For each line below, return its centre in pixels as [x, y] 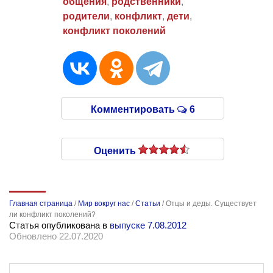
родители [86, 16]
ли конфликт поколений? [52, 214]
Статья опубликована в [59, 225]
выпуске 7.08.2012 [148, 225]
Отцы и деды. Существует [211, 203]
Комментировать [134, 109]
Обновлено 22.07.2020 [56, 236]
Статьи [148, 203]
